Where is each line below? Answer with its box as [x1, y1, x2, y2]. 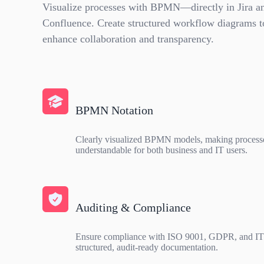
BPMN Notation [75, 104, 153, 117]
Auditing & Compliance [75, 201, 191, 214]
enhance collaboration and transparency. [42, 33, 214, 45]
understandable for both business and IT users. [75, 144, 247, 155]
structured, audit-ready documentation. [75, 242, 218, 252]
